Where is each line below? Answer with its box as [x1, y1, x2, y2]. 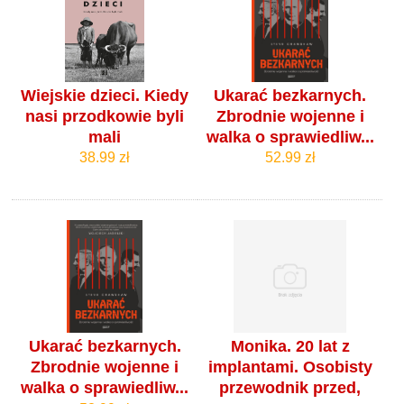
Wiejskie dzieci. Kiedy [21, 86, 189, 105]
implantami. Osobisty [207, 358, 372, 377]
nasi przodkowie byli [25, 106, 185, 125]
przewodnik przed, [219, 379, 362, 398]
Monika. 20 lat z [230, 337, 350, 356]
